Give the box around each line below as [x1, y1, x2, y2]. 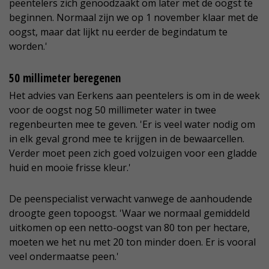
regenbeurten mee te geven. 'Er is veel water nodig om [9, 118, 255, 131]
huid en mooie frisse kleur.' [9, 161, 131, 175]
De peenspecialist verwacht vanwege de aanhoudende [9, 192, 252, 206]
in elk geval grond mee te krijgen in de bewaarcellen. [9, 132, 244, 146]
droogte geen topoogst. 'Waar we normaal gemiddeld [9, 207, 250, 220]
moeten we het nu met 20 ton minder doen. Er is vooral [9, 235, 256, 249]
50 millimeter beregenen [9, 70, 121, 86]
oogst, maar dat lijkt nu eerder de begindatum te [9, 25, 228, 39]
